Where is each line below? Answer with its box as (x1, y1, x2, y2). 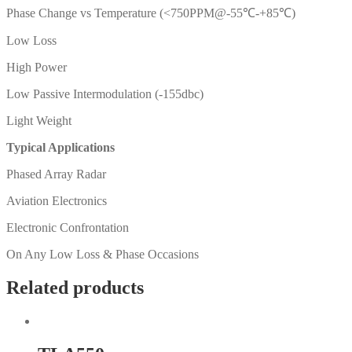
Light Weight (6, 114, 71, 128)
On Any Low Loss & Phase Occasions (6, 247, 199, 262)
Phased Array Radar (6, 167, 106, 181)
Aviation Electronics (6, 194, 107, 208)
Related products (6, 277, 144, 299)
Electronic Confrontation (6, 221, 129, 235)
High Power (6, 60, 67, 75)
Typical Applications (6, 141, 115, 155)
